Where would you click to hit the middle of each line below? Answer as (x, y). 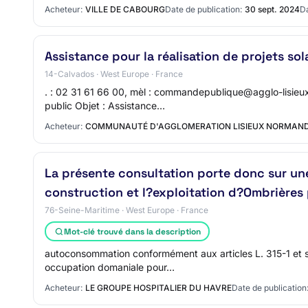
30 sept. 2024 (272, 9)
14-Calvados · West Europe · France (114, 74)
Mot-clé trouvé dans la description (132, 231)
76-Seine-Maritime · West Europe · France (126, 210)
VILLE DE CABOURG (125, 9)
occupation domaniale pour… (110, 267)
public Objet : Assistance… (105, 106)
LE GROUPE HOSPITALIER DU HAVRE (158, 288)
